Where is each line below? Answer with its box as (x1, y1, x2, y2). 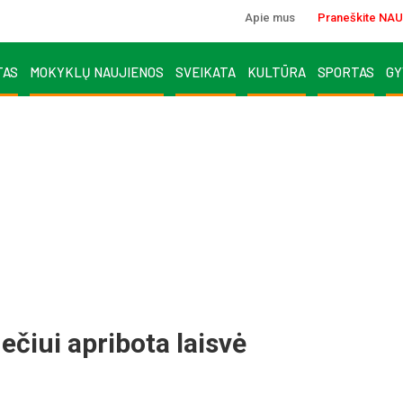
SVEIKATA (175, 63, 236, 80)
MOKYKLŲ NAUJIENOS (30, 63, 164, 80)
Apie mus (245, 11, 295, 24)
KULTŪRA (247, 63, 306, 80)
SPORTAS (318, 63, 374, 80)
